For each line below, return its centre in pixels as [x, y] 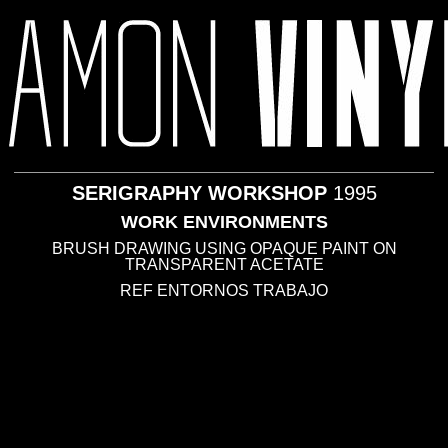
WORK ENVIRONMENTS [224, 222]
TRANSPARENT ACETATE [224, 264]
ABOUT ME [192, 152]
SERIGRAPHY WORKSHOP [202, 193]
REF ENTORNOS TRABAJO [224, 290]
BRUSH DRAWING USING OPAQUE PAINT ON [224, 248]
